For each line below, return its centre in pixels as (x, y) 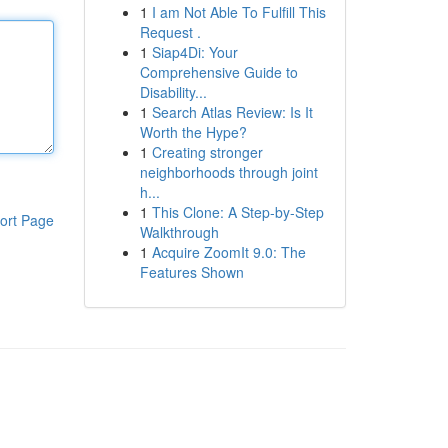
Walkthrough (179, 232)
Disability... (173, 92)
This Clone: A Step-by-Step (237, 212)
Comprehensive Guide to (218, 72)
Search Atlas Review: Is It (232, 112)
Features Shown (191, 272)
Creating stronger (207, 152)
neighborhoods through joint (228, 172)
